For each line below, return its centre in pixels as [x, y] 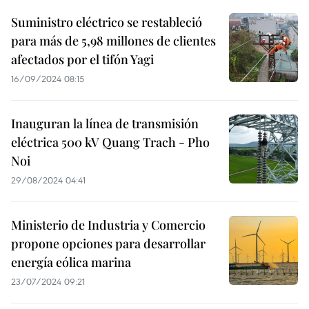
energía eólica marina [71, 262]
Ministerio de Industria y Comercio [108, 225]
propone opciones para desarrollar [108, 243]
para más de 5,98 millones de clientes [113, 41]
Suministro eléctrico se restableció [107, 22]
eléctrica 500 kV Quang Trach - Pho [110, 142]
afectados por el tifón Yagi [82, 59]
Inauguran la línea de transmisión [105, 123]
